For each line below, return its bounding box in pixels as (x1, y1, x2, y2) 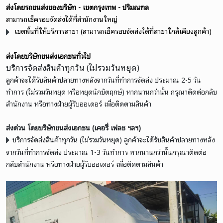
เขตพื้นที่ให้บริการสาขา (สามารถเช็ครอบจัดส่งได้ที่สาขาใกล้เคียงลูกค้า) (12, 25, 212, 37)
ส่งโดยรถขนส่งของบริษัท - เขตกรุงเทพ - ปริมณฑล (6, 1, 149, 13)
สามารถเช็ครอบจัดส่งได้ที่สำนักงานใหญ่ (6, 13, 117, 25)
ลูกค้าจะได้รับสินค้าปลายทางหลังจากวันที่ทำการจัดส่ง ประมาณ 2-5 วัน (6, 73, 201, 85)
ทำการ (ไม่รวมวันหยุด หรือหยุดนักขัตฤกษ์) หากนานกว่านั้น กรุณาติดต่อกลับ (6, 85, 217, 97)
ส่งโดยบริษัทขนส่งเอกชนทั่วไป (6, 49, 91, 61)
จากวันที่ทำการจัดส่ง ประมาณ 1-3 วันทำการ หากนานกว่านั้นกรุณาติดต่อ (6, 145, 207, 157)
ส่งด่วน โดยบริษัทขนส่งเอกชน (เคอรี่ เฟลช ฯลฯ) (6, 121, 141, 133)
